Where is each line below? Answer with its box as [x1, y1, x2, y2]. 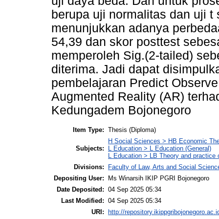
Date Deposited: [57, 185, 104, 193]
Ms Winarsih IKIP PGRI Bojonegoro [108, 174, 209, 182]
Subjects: [76, 144, 104, 152]
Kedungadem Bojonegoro [51, 104, 191, 117]
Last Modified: [61, 197, 104, 204]
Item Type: [73, 126, 104, 133]
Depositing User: [54, 174, 104, 182]
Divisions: [74, 163, 104, 171]
